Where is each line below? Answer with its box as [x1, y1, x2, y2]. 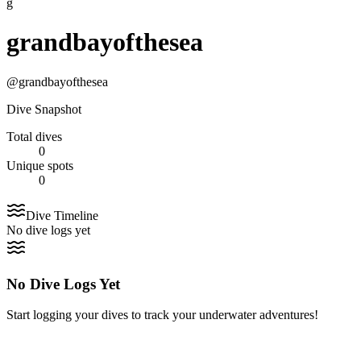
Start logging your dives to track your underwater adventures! [6, 308, 318, 322]
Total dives [6, 129, 62, 143]
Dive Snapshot [6, 102, 81, 116]
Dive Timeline [26, 208, 98, 222]
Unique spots [6, 158, 73, 172]
